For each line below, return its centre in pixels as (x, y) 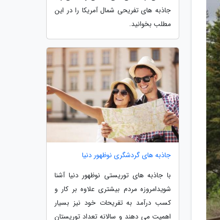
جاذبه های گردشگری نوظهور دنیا (126, 155)
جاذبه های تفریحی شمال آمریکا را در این (113, 10)
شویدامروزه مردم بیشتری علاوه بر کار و (113, 189)
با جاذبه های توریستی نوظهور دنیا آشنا (113, 176)
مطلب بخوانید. (150, 24)
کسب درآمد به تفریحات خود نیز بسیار (113, 203)
